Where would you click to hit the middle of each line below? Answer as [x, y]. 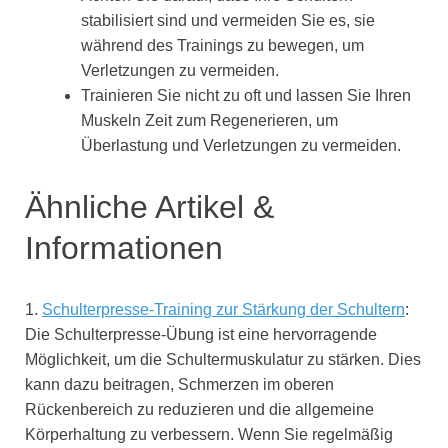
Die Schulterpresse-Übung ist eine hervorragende [201, 335]
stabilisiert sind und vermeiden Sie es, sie [228, 20]
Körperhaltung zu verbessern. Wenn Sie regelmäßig [209, 435]
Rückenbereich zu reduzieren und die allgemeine [199, 410]
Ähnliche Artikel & [149, 206]
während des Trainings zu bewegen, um [222, 45]
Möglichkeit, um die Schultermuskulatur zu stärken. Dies [223, 360]
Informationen [124, 247]
